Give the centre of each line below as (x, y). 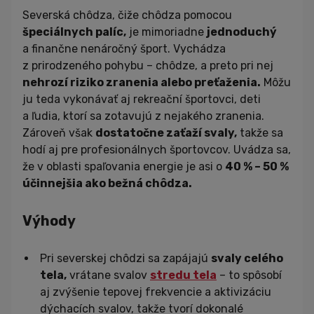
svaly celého (247, 259)
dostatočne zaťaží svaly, (166, 133)
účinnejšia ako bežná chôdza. (107, 184)
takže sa (260, 133)
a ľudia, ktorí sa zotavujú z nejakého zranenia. (143, 116)
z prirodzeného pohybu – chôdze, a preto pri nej (148, 66)
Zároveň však (59, 133)
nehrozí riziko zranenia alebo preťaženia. (142, 83)
